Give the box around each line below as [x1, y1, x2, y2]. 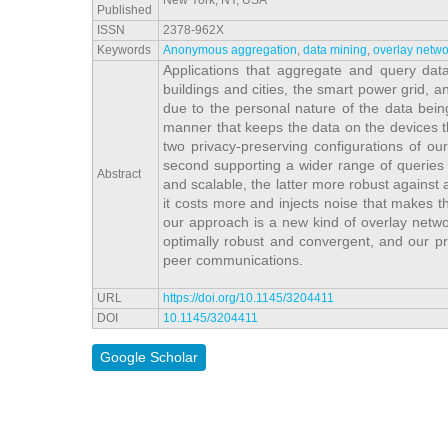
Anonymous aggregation [163, 43, 297, 58]
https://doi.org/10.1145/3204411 [163, 291, 334, 306]
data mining [303, 43, 367, 58]
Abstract [97, 167, 141, 182]
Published [97, 3, 152, 18]
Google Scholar [100, 349, 198, 366]
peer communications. [163, 252, 303, 269]
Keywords [97, 43, 151, 58]
